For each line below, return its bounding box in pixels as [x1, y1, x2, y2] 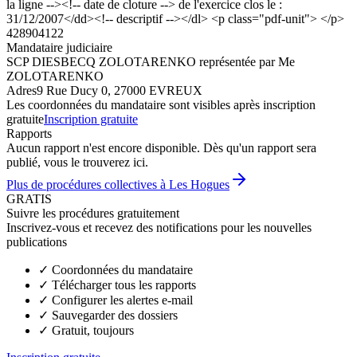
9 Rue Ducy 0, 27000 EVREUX [37, 83, 202, 97]
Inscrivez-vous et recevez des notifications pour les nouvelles [6, 220, 312, 234]
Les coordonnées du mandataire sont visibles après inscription [6, 97, 316, 112]
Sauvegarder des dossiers [52, 308, 178, 322]
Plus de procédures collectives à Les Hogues [6, 177, 229, 191]
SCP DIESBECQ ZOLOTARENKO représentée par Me [6, 54, 295, 69]
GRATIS [6, 191, 52, 206]
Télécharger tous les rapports [52, 277, 196, 292]
